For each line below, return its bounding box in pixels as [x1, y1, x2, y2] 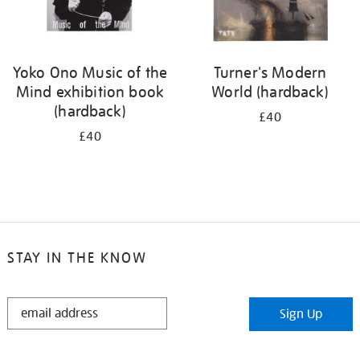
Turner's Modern [213, 63, 327, 82]
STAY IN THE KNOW [6, 248, 147, 267]
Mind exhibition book [15, 82, 165, 101]
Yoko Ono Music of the [12, 63, 168, 82]
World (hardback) [211, 82, 329, 101]
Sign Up [280, 306, 323, 322]
